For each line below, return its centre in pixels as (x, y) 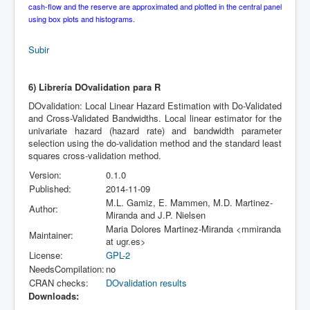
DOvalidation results (146, 282)
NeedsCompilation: (67, 268)
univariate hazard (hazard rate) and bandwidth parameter (155, 130)
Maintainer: (51, 235)
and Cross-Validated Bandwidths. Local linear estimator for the (155, 118)
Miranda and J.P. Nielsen (156, 215)
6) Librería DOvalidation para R (94, 86)
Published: (50, 188)
